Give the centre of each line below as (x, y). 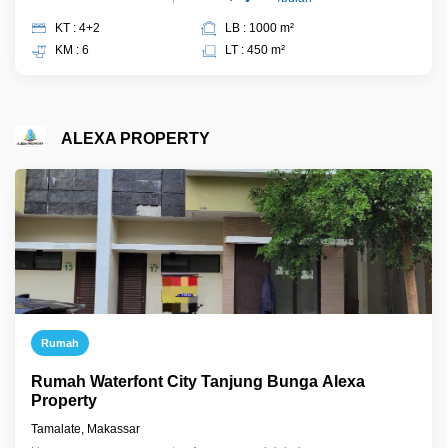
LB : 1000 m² (260, 28)
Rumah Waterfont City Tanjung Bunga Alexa (198, 381)
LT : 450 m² (255, 50)
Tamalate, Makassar (85, 429)
